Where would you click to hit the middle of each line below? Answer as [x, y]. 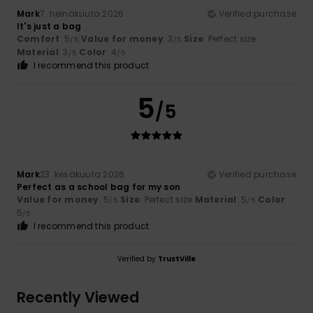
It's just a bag [49, 27]
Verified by [138, 259]
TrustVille [177, 259]
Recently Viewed [78, 298]
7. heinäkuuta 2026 [82, 14]
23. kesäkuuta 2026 [82, 175]
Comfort [38, 39]
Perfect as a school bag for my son [99, 187]
